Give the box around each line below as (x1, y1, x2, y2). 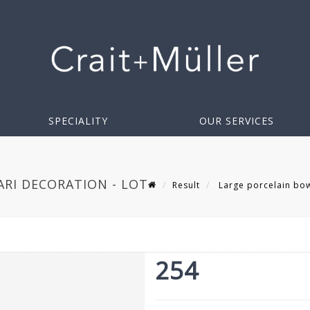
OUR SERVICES (199, 114, 274, 128)
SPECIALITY (48, 114, 108, 128)
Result (172, 179, 200, 192)
